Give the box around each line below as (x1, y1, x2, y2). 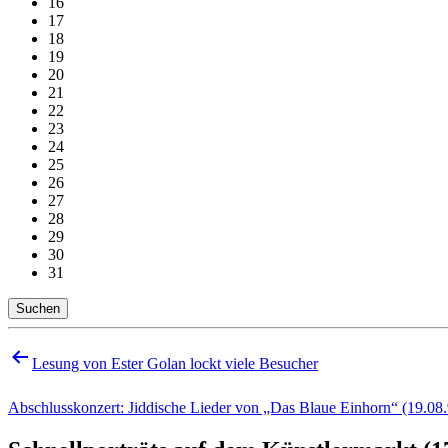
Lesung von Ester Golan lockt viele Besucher (32, 354, 318, 372)
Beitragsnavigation (7, 343, 201, 370)
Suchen (16, 300, 60, 316)
